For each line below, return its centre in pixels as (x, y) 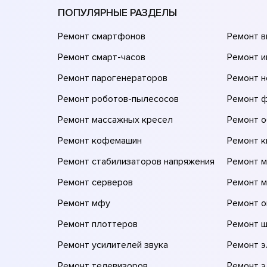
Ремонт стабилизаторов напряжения (136, 161)
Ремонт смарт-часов (102, 57)
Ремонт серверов (95, 182)
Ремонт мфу (84, 203)
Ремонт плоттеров (98, 224)
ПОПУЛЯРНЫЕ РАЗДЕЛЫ (117, 13)
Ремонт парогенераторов (113, 78)
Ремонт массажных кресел (115, 119)
